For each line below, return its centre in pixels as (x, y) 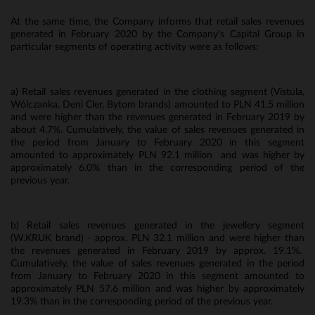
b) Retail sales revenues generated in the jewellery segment (157, 226)
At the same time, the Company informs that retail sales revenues (157, 22)
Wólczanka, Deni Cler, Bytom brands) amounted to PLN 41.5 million (157, 105)
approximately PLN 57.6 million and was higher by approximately (157, 289)
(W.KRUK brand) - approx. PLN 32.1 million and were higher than (157, 238)
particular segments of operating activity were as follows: (135, 47)
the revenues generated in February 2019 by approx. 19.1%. (157, 251)
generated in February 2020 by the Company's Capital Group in (157, 34)
